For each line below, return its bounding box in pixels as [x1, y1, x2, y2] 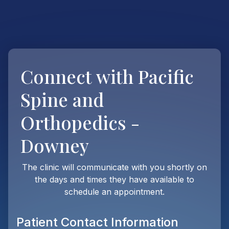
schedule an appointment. [64, 187, 165, 197]
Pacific [138, 64, 194, 88]
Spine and [20, 87, 104, 111]
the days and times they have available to [35, 174, 194, 185]
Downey [20, 133, 89, 157]
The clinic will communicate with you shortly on [22, 162, 207, 172]
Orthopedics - [20, 110, 140, 134]
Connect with [20, 64, 133, 88]
